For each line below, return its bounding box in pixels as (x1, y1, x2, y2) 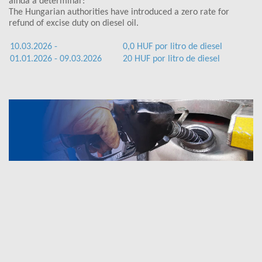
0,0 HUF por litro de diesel (123, 42, 222, 51)
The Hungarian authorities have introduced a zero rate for (9, 8, 229, 17)
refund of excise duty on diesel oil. (9, 19, 139, 28)
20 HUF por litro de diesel (123, 54, 220, 64)
